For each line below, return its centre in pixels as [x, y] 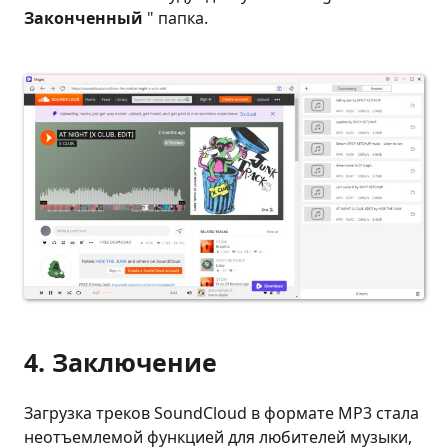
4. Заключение [120, 361]
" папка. [175, 17]
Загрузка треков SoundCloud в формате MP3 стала [221, 412]
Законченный [83, 17]
